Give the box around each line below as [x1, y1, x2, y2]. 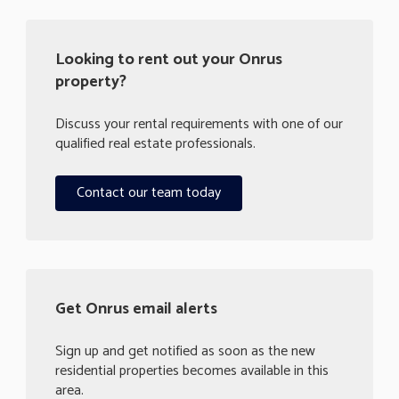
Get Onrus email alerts [55, 296, 217, 323]
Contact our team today [77, 181, 221, 206]
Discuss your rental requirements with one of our [55, 112, 343, 137]
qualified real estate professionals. [55, 132, 256, 157]
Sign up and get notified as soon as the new [55, 339, 315, 364]
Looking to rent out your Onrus [55, 46, 282, 74]
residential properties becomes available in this [55, 359, 329, 384]
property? [55, 69, 126, 96]
